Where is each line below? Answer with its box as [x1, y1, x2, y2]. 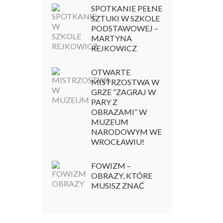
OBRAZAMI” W [91, 107, 147, 116]
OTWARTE [91, 67, 130, 77]
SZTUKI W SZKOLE [91, 13, 160, 23]
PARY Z [91, 97, 117, 107]
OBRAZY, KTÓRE [91, 170, 152, 180]
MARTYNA [91, 33, 132, 43]
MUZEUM [91, 116, 128, 126]
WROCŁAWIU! [91, 136, 144, 146]
